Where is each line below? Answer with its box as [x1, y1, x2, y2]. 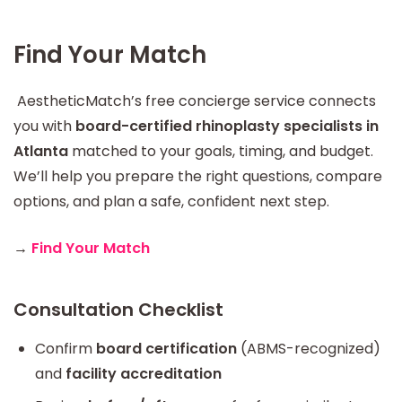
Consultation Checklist [13, 296, 228, 322]
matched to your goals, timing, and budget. [72, 140, 373, 162]
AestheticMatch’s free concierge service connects [13, 90, 376, 111]
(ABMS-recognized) [237, 337, 380, 359]
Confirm [35, 337, 96, 359]
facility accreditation [66, 363, 222, 384]
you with [13, 115, 75, 136]
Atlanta [13, 140, 72, 162]
